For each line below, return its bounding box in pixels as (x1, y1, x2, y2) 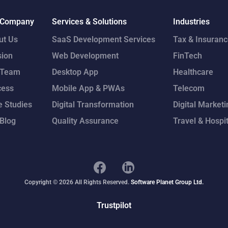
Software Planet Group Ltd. (131, 178, 204, 186)
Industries (173, 17, 210, 27)
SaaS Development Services (51, 35, 155, 45)
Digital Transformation (51, 100, 134, 110)
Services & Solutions (51, 17, 127, 27)
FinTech (173, 51, 203, 61)
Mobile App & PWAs (51, 83, 125, 94)
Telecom (173, 83, 205, 94)
